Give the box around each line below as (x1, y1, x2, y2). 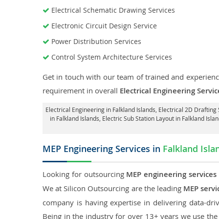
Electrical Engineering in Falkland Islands (45, 106, 155, 113)
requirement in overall (43, 86, 120, 95)
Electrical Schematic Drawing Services (51, 5, 175, 15)
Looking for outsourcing (43, 169, 127, 179)
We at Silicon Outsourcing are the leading (43, 183, 183, 193)
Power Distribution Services (51, 37, 141, 46)
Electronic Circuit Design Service (51, 21, 157, 30)
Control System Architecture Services (51, 52, 172, 62)
